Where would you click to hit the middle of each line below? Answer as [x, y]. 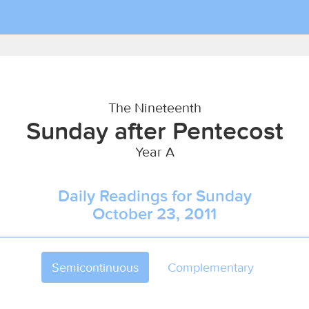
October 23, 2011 [154, 213]
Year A [154, 151]
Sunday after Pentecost [154, 130]
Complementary [211, 267]
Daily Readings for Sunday [154, 196]
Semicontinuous [95, 267]
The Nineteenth [154, 107]
